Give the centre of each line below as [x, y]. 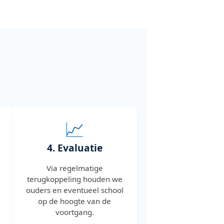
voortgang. [74, 212]
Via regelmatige [74, 168]
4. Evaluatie [74, 147]
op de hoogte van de [75, 201]
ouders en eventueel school [74, 190]
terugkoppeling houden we [74, 179]
